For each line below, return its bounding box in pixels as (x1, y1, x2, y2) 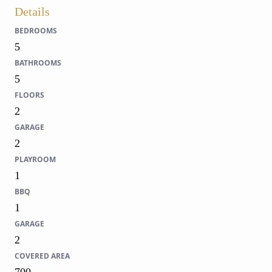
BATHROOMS (15, 57, 61, 68)
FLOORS (15, 89, 44, 100)
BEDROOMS (15, 25, 57, 36)
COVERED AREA (15, 250, 70, 261)
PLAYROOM (15, 154, 56, 165)
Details (15, 4, 50, 18)
